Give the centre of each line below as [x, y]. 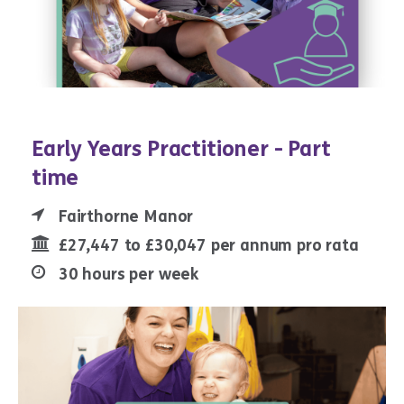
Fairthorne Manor [126, 217]
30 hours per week [129, 275]
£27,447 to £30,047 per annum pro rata [209, 246]
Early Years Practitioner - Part [181, 150]
